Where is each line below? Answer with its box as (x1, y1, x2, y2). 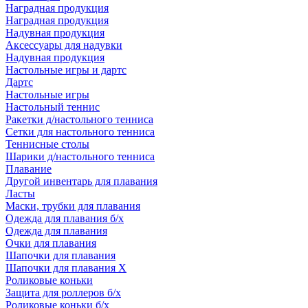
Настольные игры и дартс (5, 64, 126, 76)
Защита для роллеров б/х (5, 287, 121, 298)
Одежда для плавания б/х (5, 212, 124, 224)
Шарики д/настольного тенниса (5, 151, 155, 162)
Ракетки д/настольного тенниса (5, 113, 153, 125)
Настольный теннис (5, 101, 100, 113)
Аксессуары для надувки (5, 39, 122, 51)
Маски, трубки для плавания (5, 200, 140, 212)
